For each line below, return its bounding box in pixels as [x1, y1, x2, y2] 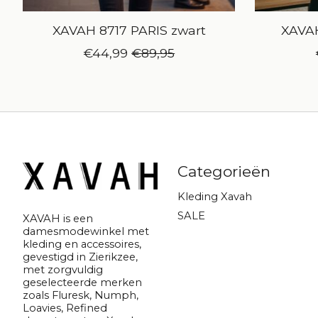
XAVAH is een [23, 212, 93, 225]
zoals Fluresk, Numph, [23, 288, 138, 302]
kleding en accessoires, [23, 237, 141, 251]
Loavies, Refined [23, 301, 107, 314]
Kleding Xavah [177, 190, 252, 203]
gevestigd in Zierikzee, [23, 250, 138, 263]
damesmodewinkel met [23, 224, 149, 238]
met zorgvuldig [23, 263, 103, 276]
